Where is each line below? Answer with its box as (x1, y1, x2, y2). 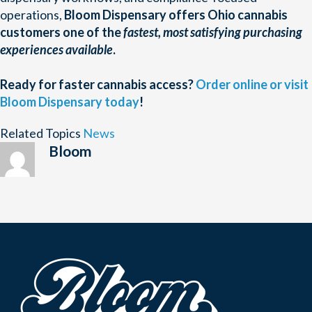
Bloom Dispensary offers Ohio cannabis (64, 7, 288, 23)
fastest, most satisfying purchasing (123, 24, 302, 40)
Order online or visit (196, 77, 309, 93)
